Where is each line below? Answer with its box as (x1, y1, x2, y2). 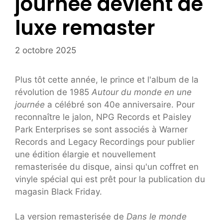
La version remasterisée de (15, 212, 126, 222)
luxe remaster (15, 14, 155, 42)
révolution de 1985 (15, 87, 92, 97)
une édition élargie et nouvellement (15, 149, 156, 159)
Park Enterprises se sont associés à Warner (15, 124, 188, 134)
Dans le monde (126, 212, 187, 222)
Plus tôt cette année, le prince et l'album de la (15, 74, 199, 85)
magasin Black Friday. (15, 186, 102, 197)
